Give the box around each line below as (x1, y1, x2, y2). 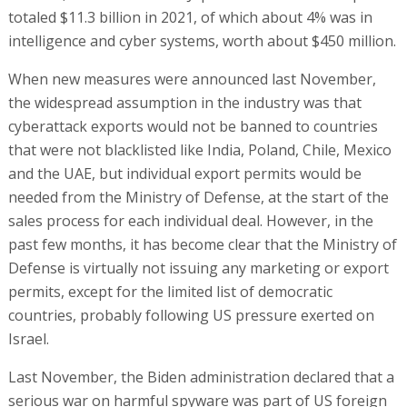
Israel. (7, 328, 49, 349)
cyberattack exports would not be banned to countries (7, 115, 378, 136)
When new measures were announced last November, (7, 68, 376, 89)
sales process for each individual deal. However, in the (7, 210, 373, 231)
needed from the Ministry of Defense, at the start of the (7, 186, 389, 207)
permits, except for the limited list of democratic (7, 281, 333, 302)
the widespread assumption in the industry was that (7, 92, 362, 113)
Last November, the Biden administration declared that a (7, 366, 394, 387)
